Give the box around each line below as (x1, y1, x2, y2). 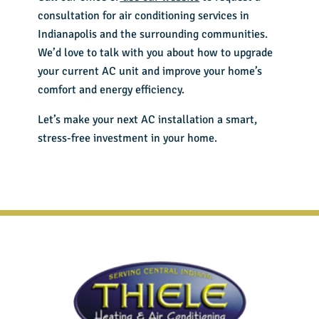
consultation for (38, 9, 120, 23)
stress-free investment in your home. (38, 131, 218, 146)
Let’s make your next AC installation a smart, (38, 113, 258, 127)
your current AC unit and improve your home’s (38, 64, 263, 79)
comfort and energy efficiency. (38, 83, 185, 98)
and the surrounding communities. (97, 27, 268, 42)
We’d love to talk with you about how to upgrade (38, 46, 273, 61)
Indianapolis (38, 27, 98, 42)
